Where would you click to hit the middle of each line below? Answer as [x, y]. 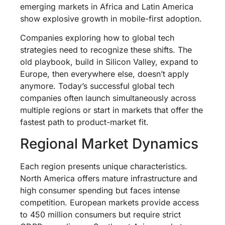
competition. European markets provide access [109, 202]
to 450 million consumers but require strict [100, 214]
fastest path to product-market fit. [84, 122]
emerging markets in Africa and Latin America [107, 7]
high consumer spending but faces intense [100, 190]
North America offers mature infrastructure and [109, 178]
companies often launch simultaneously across [108, 98]
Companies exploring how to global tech [97, 38]
